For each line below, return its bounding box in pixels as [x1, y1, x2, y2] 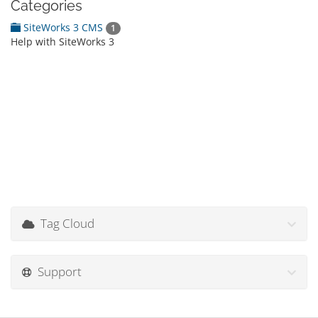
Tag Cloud [35, 215, 94, 231]
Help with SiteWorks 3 [11, 35, 114, 49]
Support [32, 263, 82, 280]
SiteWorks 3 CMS [21, 21, 106, 34]
